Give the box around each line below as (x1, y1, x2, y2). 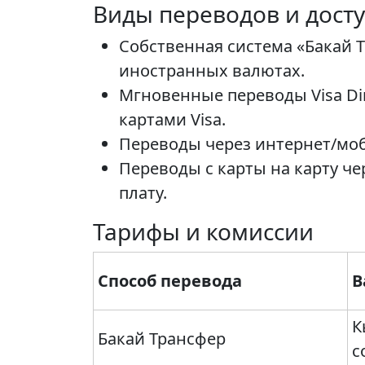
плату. (119, 182, 167, 204)
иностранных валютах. (119, 59, 305, 82)
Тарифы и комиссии (93, 216, 314, 248)
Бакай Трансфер (98, 328, 226, 350)
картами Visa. (119, 108, 226, 131)
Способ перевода (98, 270, 242, 292)
